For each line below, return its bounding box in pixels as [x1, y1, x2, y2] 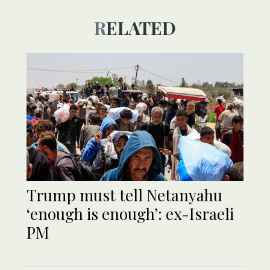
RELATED [106, 16, 176, 40]
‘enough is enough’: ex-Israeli [27, 203, 234, 225]
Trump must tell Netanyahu [27, 184, 222, 206]
